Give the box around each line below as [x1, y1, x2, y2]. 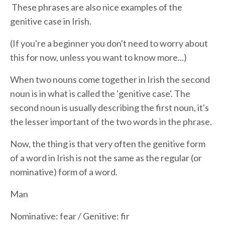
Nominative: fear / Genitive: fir [10, 210, 130, 221]
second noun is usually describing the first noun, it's [10, 101, 209, 113]
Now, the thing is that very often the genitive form [10, 138, 205, 149]
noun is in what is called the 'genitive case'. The [10, 87, 190, 99]
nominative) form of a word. [10, 166, 118, 177]
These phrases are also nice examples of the [10, 1, 182, 13]
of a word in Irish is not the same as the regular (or [10, 152, 202, 163]
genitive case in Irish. [10, 15, 91, 27]
